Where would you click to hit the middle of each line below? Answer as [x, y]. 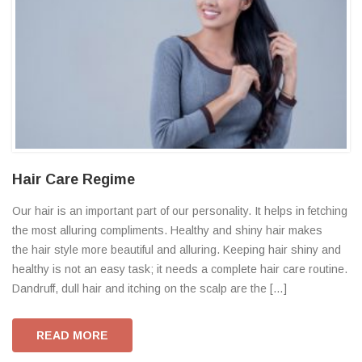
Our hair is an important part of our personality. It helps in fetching [180, 211]
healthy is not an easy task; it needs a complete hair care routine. [180, 269]
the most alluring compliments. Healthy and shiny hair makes [167, 231]
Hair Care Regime [74, 180]
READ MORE [72, 336]
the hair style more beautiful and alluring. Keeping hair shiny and [177, 250]
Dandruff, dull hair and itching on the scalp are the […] [149, 289]
